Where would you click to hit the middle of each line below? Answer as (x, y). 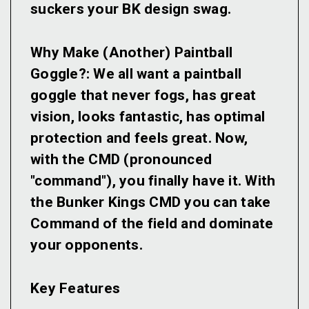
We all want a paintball (166, 74)
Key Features (75, 289)
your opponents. (87, 245)
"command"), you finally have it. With (153, 181)
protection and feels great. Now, (139, 138)
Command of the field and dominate (152, 224)
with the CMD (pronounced (121, 160)
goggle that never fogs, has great (143, 96)
